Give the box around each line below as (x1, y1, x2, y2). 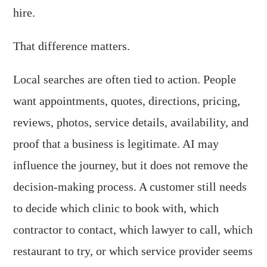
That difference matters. (13, 39, 131, 52)
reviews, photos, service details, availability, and (13, 116, 249, 129)
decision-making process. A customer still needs (13, 180, 247, 193)
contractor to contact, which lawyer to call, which (13, 223, 253, 236)
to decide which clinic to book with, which (13, 201, 219, 215)
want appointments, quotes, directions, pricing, (13, 94, 241, 107)
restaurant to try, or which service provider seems (13, 244, 253, 257)
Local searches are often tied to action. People (13, 73, 237, 86)
